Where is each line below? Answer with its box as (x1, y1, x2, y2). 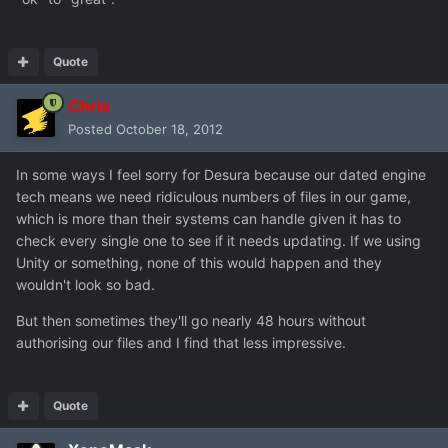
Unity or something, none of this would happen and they (16, 253, 382, 271)
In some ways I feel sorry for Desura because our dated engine (16, 165, 426, 183)
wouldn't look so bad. (16, 275, 155, 293)
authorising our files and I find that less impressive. (16, 333, 346, 351)
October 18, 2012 (116, 120, 223, 137)
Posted (68, 120, 116, 137)
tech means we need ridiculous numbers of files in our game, (16, 187, 411, 205)
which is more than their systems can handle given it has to (16, 209, 401, 227)
